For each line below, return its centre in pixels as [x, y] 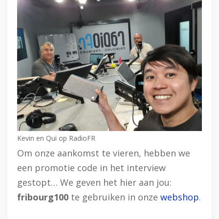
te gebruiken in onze [114, 197]
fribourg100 [43, 197]
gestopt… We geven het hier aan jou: [94, 182]
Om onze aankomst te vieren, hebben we [104, 153]
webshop [180, 197]
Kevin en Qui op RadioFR [56, 138]
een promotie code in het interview [91, 167]
